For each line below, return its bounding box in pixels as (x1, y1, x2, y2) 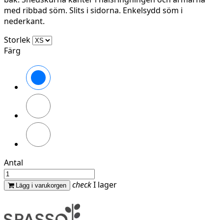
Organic (52, 120, 82, 132)
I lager (91, 179, 117, 191)
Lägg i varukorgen (16, 182, 66, 190)
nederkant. (4, 16, 45, 27)
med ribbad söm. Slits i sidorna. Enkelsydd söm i (4, 5, 183, 16)
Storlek (4, 34, 30, 46)
